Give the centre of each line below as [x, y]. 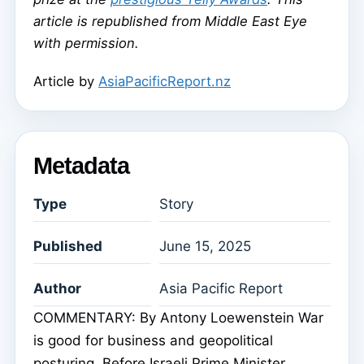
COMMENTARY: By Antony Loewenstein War [178, 318]
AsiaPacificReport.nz [165, 81]
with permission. [86, 43]
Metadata [81, 165]
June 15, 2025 [205, 247]
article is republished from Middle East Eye [170, 21]
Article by [66, 81]
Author [57, 289]
